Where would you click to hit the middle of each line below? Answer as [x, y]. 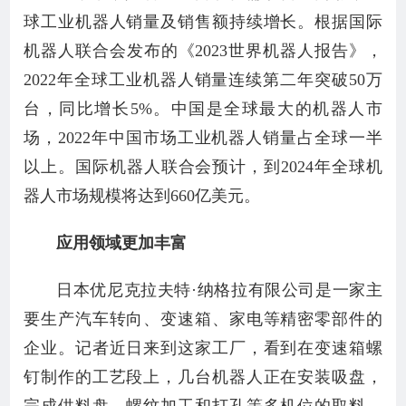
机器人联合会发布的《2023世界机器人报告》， [203, 51]
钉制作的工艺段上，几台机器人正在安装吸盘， [203, 377]
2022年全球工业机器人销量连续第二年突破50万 [203, 80]
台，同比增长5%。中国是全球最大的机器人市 [203, 109]
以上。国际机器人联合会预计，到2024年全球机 [203, 167]
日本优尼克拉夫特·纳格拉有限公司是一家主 [219, 290]
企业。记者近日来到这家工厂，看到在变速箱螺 [203, 348]
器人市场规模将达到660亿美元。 [142, 196]
